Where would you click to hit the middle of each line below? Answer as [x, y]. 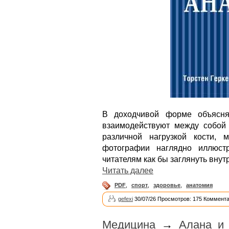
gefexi [125, 199]
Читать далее [128, 170]
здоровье [167, 185]
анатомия [199, 185]
